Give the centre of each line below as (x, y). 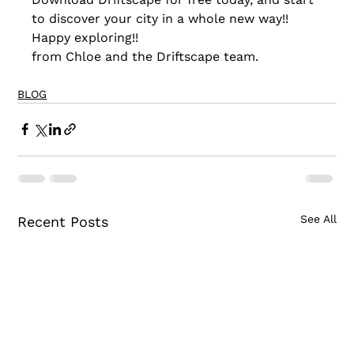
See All (318, 218)
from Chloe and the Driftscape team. (145, 56)
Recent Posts (63, 221)
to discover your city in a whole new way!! (160, 18)
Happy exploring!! (85, 37)
